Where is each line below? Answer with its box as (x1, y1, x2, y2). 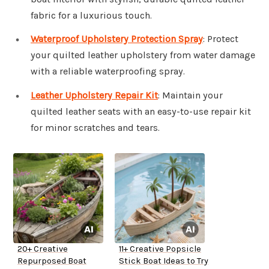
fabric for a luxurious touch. (31, 9, 152, 21)
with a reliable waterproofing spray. (31, 65, 185, 77)
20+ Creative (17, 244, 68, 255)
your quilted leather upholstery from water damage (31, 49, 255, 61)
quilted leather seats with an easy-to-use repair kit (31, 106, 251, 118)
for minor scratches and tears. (31, 122, 160, 134)
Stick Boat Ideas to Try (119, 256, 208, 267)
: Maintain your (158, 89, 223, 101)
